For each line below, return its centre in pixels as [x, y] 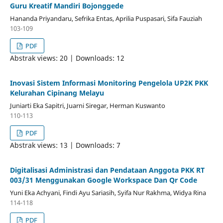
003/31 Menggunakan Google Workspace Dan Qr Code [103, 180]
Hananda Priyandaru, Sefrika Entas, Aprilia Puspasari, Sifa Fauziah [106, 18]
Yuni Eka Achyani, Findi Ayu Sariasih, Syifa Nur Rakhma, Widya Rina [108, 192]
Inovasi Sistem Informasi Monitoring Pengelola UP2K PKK [109, 83]
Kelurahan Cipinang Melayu [57, 93]
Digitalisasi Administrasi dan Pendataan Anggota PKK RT [107, 170]
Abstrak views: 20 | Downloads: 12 [67, 58]
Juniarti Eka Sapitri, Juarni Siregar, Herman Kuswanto [87, 105]
